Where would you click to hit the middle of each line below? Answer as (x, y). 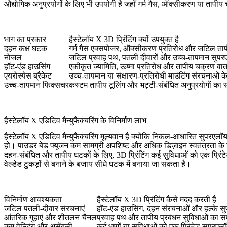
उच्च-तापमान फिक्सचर (36, 85)
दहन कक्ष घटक (26, 49)
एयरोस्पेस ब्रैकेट (28, 76)
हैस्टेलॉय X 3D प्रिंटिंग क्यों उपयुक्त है (124, 40)
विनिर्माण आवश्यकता (33, 200)
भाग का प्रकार (25, 40)
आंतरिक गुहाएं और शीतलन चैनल (50, 218)
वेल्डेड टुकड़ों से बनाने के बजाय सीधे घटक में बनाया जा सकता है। (98, 164)
